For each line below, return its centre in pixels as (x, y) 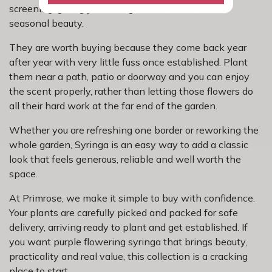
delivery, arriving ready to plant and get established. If (128, 227)
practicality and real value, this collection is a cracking (128, 256)
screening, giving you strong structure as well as (115, 8)
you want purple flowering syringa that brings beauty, (128, 241)
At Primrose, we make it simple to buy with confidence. (132, 198)
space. (23, 173)
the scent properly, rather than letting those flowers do (131, 91)
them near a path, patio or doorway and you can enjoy (129, 76)
